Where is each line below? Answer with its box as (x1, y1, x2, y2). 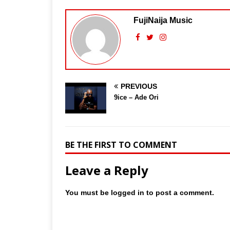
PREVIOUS (121, 82, 157, 90)
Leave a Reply (65, 161, 148, 179)
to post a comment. (144, 188, 214, 197)
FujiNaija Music (133, 15, 193, 25)
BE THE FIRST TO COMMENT (65, 139, 177, 150)
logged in (111, 188, 144, 197)
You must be (65, 188, 111, 197)
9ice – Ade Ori (114, 93, 159, 101)
